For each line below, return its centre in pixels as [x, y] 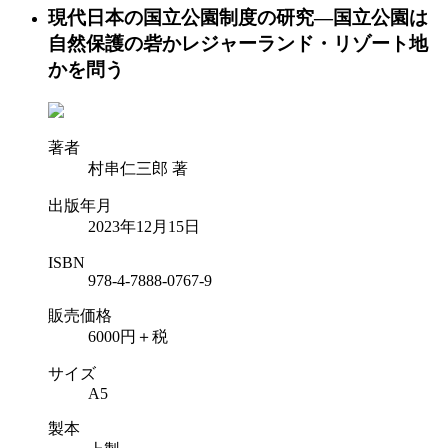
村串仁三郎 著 [138, 169]
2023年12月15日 [144, 227]
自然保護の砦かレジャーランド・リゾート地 [238, 44]
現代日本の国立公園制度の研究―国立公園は [238, 18]
